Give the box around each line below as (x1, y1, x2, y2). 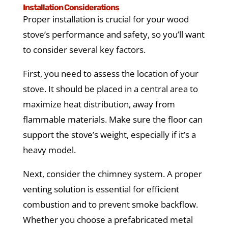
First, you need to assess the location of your (22, 68, 198, 80)
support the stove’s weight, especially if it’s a (22, 129, 196, 141)
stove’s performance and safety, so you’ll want (22, 28, 205, 41)
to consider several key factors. (22, 44, 146, 56)
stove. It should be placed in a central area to (22, 83, 198, 95)
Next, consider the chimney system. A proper (22, 168, 202, 180)
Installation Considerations (22, 3, 119, 13)
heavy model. (22, 144, 76, 156)
